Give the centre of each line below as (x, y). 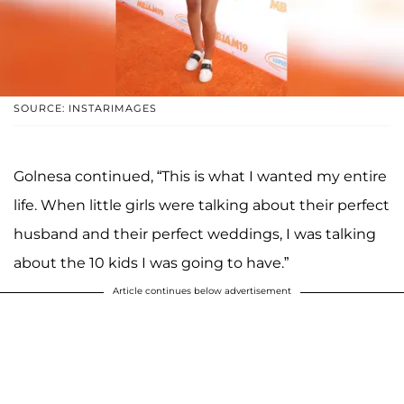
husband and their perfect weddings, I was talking (195, 234)
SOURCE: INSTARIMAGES (85, 109)
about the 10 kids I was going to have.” (151, 263)
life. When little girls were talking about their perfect (202, 206)
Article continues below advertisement (202, 291)
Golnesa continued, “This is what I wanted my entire (200, 177)
